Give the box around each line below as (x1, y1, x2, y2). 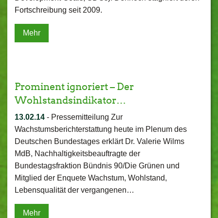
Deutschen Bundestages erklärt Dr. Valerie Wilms (15, 137, 184, 145)
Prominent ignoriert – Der (15, 81, 134, 92)
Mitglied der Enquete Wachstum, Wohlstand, (15, 174, 167, 182)
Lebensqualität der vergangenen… (15, 186, 134, 194)
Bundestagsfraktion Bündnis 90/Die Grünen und (15, 162, 180, 170)
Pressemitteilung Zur (51, 113, 123, 121)
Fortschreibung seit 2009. (15, 6, 102, 14)
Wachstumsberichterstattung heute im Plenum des (15, 125, 187, 133)
